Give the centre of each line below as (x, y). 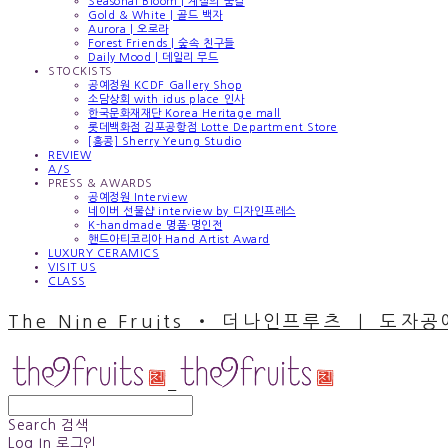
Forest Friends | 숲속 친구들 (161, 43)
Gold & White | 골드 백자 (156, 15)
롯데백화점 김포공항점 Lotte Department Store (213, 127)
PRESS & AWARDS (100, 183)
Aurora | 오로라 (128, 29)
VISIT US (72, 267)
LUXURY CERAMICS (104, 253)
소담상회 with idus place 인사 (166, 99)
